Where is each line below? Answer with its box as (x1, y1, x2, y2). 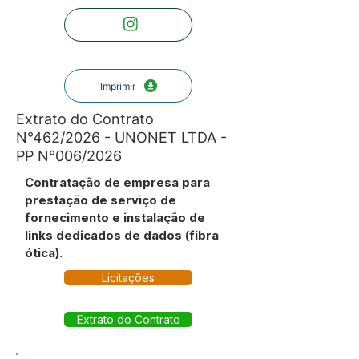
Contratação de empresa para (25, 175, 210, 190)
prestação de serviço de (25, 192, 176, 208)
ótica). (25, 245, 63, 260)
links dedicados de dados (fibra (25, 228, 219, 243)
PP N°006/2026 (16, 147, 122, 164)
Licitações (102, 271, 155, 284)
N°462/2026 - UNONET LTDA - (16, 129, 227, 146)
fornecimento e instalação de (25, 210, 205, 225)
